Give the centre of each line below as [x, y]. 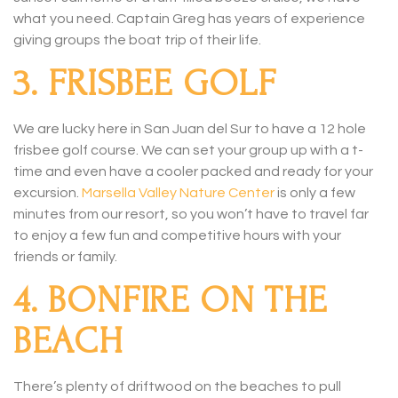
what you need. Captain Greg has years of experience [189, 18]
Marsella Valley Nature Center [178, 192]
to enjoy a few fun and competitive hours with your [177, 235]
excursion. [48, 192]
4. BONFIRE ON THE [170, 301]
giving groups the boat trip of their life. [137, 40]
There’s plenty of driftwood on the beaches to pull [177, 387]
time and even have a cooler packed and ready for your [193, 171]
